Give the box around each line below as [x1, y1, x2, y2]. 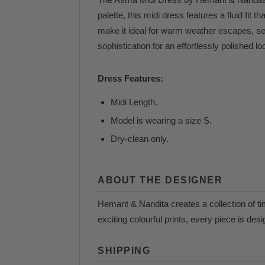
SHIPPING [98, 245, 151, 256]
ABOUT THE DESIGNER [98, 175, 223, 185]
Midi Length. [111, 97, 158, 107]
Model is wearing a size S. [111, 115, 212, 125]
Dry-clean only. [111, 134, 169, 144]
